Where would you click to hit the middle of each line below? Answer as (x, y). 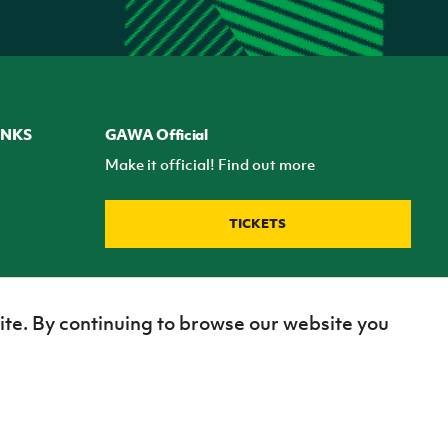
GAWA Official (156, 134)
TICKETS (258, 224)
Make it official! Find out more (209, 164)
